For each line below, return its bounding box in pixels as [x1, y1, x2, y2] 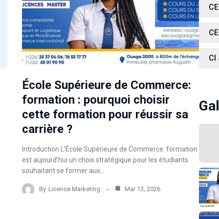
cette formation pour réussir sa [22, 107, 189, 121]
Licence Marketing [48, 185, 101, 193]
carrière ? [22, 122, 73, 136]
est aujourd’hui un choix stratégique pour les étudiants [22, 155, 189, 164]
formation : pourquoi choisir [22, 92, 170, 107]
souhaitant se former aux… [22, 166, 105, 175]
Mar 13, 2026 [123, 185, 161, 193]
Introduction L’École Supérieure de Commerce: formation [22, 145, 198, 153]
